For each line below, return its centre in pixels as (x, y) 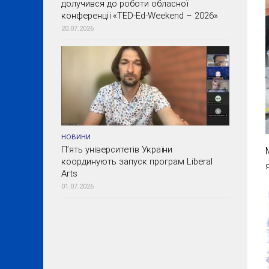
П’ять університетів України (117, 150)
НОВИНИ (76, 137)
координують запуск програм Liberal (137, 162)
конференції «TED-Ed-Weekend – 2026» (140, 16)
